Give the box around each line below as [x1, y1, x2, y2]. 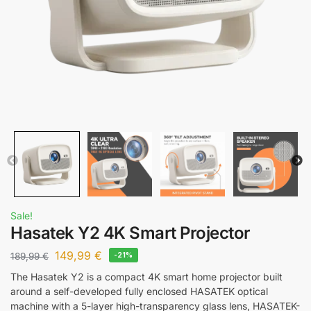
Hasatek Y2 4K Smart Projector [10, 223, 251, 243]
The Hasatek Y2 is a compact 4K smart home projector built [10, 270, 283, 283]
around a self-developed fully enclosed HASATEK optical [10, 285, 268, 297]
